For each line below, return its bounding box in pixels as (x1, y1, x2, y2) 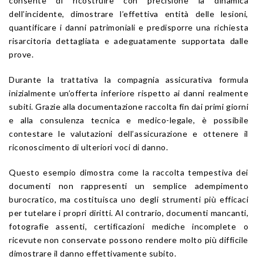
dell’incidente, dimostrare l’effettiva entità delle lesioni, (9, 8, 248, 19)
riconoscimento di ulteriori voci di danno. (9, 141, 168, 152)
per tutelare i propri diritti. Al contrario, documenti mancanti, (9, 207, 248, 218)
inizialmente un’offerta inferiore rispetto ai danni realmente (9, 87, 248, 98)
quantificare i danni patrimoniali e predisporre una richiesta (9, 22, 248, 32)
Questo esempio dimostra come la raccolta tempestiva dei (9, 167, 248, 177)
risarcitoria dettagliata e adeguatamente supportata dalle (9, 35, 248, 46)
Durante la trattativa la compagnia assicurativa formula (9, 74, 248, 85)
